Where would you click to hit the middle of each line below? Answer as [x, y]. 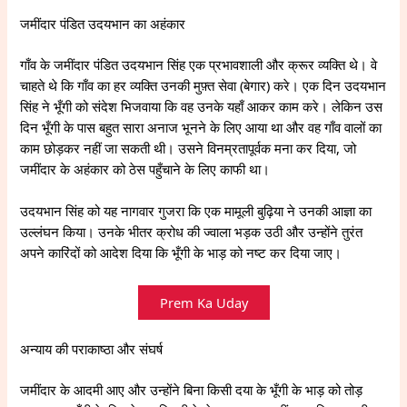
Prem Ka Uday [203, 302]
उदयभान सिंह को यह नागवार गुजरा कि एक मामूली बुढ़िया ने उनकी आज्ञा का [196, 211]
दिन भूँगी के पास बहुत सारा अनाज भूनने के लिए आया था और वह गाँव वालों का [201, 127]
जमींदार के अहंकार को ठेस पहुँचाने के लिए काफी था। [145, 169]
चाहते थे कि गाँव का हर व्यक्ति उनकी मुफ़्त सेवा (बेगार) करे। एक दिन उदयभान [203, 85]
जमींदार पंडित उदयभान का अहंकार [103, 23]
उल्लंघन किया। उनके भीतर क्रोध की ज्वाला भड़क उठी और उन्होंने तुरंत [192, 232]
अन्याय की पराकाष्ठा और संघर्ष [92, 349]
